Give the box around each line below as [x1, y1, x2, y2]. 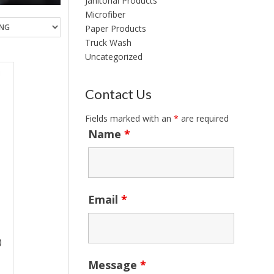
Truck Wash [84, 37, 131, 48]
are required [178, 112, 229, 124]
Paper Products [84, 23, 146, 34]
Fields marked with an [84, 112, 174, 124]
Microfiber [84, 9, 125, 20]
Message [87, 257, 140, 272]
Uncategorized [84, 51, 143, 62]
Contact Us [84, 86, 152, 102]
